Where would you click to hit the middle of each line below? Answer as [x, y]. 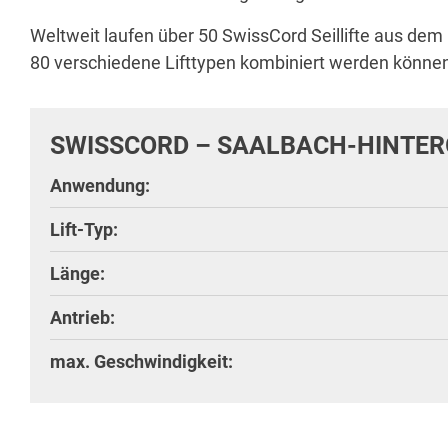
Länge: [77, 273]
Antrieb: [82, 317]
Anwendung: [100, 185]
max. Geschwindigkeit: [141, 361]
